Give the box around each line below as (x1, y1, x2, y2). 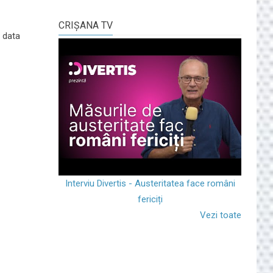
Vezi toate (200, 209, 241, 221)
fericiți (137, 193, 163, 205)
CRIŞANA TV (58, 19, 113, 31)
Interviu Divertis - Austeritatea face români (65, 177, 235, 189)
